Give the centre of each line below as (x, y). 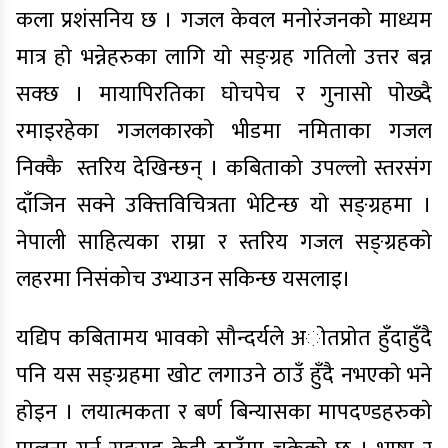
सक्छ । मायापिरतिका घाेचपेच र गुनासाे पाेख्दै (224, 94)
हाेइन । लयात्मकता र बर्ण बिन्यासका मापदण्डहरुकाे (224, 412)
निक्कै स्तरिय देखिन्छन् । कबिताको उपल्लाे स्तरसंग (224, 168)
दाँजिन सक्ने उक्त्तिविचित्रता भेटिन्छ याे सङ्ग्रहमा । (224, 205)
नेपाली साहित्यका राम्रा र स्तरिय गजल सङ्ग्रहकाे (224, 242)
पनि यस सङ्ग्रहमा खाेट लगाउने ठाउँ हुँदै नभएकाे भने (224, 375)
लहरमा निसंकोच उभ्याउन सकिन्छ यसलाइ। (183, 279)
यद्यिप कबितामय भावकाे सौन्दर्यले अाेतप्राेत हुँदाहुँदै (224, 338)
